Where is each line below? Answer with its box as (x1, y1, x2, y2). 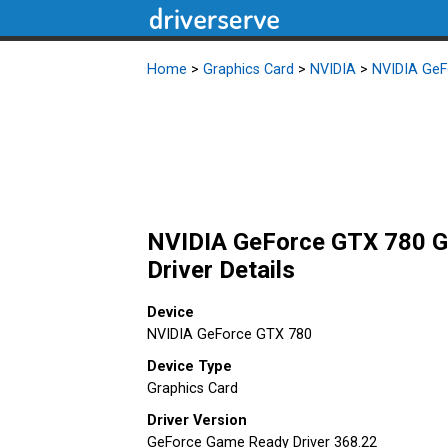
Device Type (147, 358, 232, 375)
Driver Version (147, 412, 247, 429)
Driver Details (147, 256, 295, 284)
